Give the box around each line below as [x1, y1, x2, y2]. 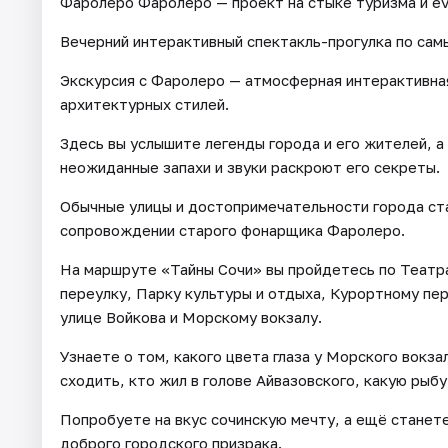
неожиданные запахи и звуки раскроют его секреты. [60, 157, 440, 176]
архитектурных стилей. [60, 94, 229, 113]
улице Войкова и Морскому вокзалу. [60, 307, 322, 326]
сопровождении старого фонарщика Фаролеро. [60, 220, 405, 239]
